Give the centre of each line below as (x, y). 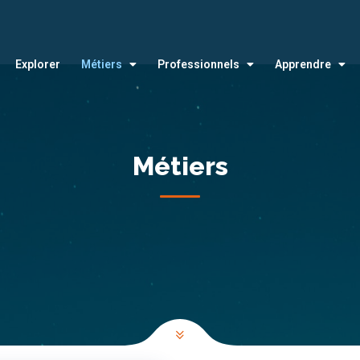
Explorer (38, 64)
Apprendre (303, 64)
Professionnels (199, 64)
